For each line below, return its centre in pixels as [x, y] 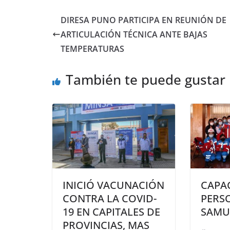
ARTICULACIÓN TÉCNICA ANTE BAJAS [134, 35]
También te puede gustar [146, 80]
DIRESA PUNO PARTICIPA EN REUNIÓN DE [143, 20]
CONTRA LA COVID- [110, 198]
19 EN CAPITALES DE [111, 212]
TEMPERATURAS [92, 49]
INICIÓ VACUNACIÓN [113, 185]
